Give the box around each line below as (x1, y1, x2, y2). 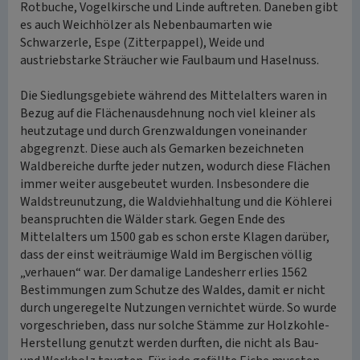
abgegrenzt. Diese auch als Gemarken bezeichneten (20, 140, 304, 157)
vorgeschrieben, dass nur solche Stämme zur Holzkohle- (20, 317, 329, 334)
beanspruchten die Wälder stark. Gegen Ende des (20, 211, 285, 228)
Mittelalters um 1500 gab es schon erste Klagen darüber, (20, 228, 329, 246)
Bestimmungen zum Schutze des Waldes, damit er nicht (20, 281, 325, 299)
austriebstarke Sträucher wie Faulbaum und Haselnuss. (20, 51, 319, 69)
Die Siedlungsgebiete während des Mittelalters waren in (20, 87, 327, 104)
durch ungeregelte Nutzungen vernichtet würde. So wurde (20, 299, 337, 317)
